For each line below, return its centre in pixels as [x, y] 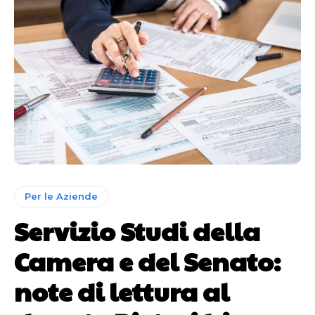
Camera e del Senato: [147, 261]
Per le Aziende [61, 197]
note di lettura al [122, 291]
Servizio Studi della [137, 231]
